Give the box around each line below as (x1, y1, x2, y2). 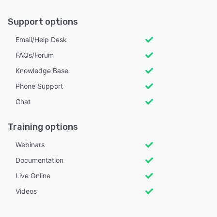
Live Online (15, 171, 50, 180)
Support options (8, 16, 78, 28)
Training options (8, 122, 78, 133)
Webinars (15, 140, 45, 149)
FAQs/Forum (15, 51, 54, 60)
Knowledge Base (15, 66, 68, 75)
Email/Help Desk (15, 35, 67, 44)
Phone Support (15, 82, 63, 91)
